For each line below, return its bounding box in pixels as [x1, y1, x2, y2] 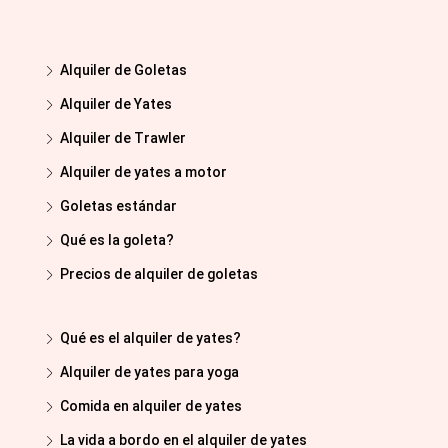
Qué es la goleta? [60, 232, 174, 249]
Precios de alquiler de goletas [60, 266, 258, 283]
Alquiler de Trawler [60, 130, 186, 147]
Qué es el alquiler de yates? [60, 330, 241, 347]
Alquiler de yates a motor [60, 164, 227, 181]
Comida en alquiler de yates [60, 398, 242, 415]
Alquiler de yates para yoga [60, 364, 239, 381]
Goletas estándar [60, 198, 177, 215]
